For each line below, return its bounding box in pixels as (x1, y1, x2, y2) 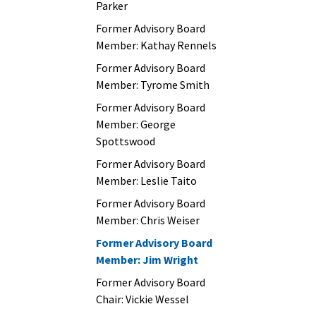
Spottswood (96, 134, 155, 148)
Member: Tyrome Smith (96, 78, 209, 92)
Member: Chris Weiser (96, 213, 200, 227)
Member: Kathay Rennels (96, 38, 217, 52)
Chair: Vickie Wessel (96, 292, 189, 306)
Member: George (96, 117, 176, 131)
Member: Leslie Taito (96, 174, 197, 188)
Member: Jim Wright (96, 253, 198, 267)
